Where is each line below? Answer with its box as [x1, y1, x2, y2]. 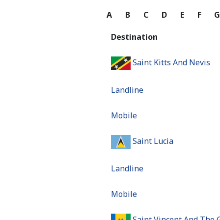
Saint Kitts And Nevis [133, 57, 210, 68]
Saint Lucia [133, 136, 173, 147]
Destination [111, 31, 158, 42]
